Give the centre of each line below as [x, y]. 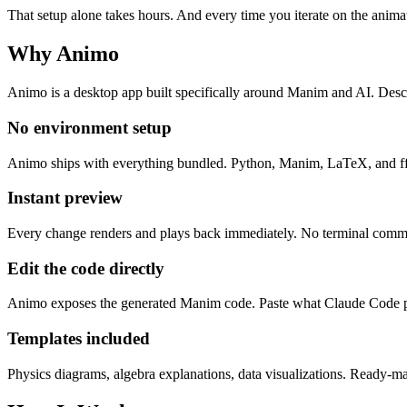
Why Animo [63, 54]
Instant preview [65, 198]
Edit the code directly [86, 268]
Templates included [79, 339]
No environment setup [89, 127]
